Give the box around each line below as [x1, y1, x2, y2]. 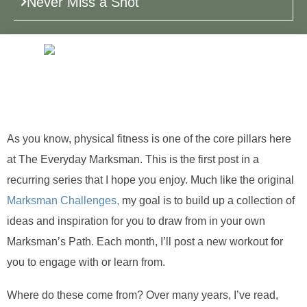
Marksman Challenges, [7, 194, 119, 206]
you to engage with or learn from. [7, 256, 165, 268]
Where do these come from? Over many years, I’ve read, [7, 288, 278, 301]
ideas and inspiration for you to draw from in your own [7, 214, 265, 227]
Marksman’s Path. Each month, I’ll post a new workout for [7, 235, 283, 247]
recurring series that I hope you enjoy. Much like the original [7, 173, 294, 186]
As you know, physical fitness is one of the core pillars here [7, 132, 291, 145]
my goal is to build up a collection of [119, 194, 295, 206]
